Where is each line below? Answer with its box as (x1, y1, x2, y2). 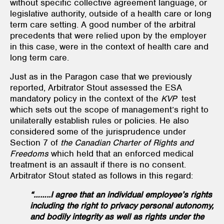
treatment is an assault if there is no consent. (10, 158, 186, 170)
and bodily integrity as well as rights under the (30, 210, 204, 222)
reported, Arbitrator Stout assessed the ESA (10, 81, 182, 93)
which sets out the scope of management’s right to (10, 103, 208, 115)
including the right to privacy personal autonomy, (30, 199, 213, 211)
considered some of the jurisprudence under (10, 125, 186, 137)
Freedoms (10, 147, 51, 159)
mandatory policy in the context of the (10, 92, 161, 104)
